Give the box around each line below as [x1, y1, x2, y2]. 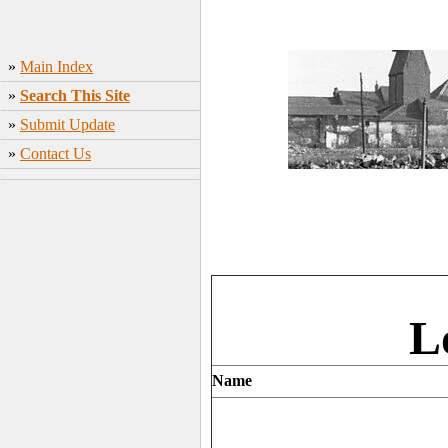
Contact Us [20, 145, 91, 162]
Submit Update [20, 116, 115, 133]
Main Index [20, 58, 93, 75]
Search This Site [20, 87, 130, 104]
